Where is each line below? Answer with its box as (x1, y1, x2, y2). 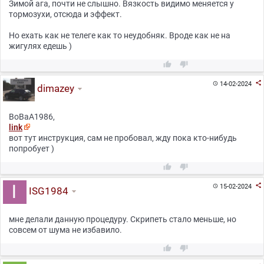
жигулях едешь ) (9, 41, 72, 51)
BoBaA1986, (9, 112, 55, 121)
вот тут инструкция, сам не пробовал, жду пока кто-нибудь (9, 133, 237, 143)
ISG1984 (26, 184, 68, 197)
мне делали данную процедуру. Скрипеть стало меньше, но (9, 214, 236, 224)
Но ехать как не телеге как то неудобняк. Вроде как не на (9, 31, 230, 40)
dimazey (35, 82, 75, 94)
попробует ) (9, 144, 54, 153)
